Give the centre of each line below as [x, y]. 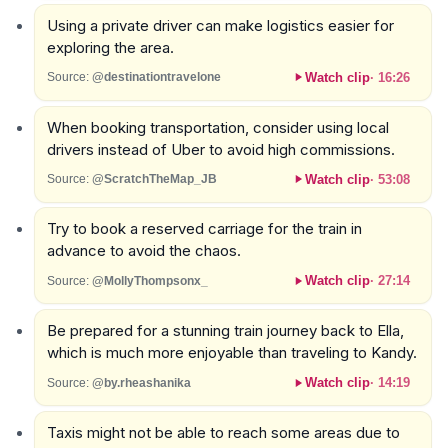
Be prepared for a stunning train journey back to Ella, [225, 331]
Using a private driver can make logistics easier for [220, 25]
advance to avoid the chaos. [143, 251]
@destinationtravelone [156, 77]
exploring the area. [110, 47]
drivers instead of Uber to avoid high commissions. [220, 149]
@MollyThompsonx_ [149, 280]
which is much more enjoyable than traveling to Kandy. [231, 353]
